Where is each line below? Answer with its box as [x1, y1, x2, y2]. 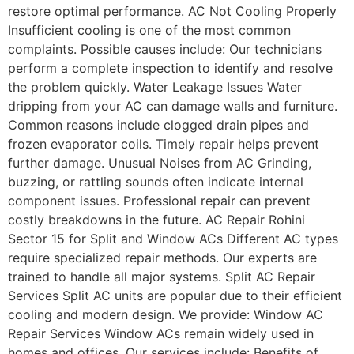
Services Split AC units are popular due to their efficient [8, 287, 342, 303]
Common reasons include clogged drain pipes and [8, 116, 309, 133]
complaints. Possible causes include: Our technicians [8, 40, 322, 57]
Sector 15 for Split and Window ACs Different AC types [8, 230, 338, 247]
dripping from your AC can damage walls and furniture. [8, 97, 337, 114]
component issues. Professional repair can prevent [8, 192, 311, 209]
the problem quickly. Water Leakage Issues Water [8, 78, 302, 95]
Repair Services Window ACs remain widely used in [8, 325, 314, 341]
